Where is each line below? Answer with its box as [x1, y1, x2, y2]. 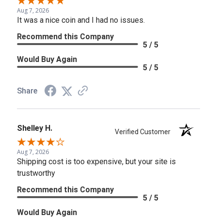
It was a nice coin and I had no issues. [17, 15, 145, 25]
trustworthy [17, 168, 55, 178]
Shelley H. [17, 123, 52, 133]
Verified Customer [115, 127, 175, 136]
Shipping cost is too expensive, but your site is [17, 156, 176, 166]
